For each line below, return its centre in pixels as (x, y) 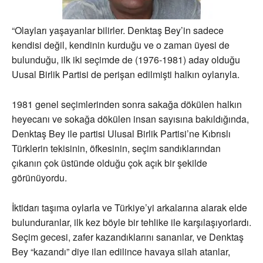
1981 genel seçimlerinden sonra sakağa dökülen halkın (127, 104)
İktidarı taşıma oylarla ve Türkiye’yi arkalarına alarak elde (129, 208)
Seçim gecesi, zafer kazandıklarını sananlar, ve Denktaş (128, 237)
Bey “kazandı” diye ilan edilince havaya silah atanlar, (121, 252)
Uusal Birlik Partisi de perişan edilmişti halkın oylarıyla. (126, 75)
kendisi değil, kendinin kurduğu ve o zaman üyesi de (121, 45)
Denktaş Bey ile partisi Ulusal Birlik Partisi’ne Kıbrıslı (121, 134)
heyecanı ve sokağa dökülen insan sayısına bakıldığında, (130, 119)
